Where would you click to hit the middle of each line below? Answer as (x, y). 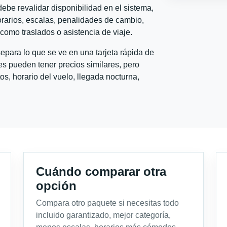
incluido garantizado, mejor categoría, (103, 215)
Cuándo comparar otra (101, 171)
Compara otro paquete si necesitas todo (107, 203)
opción (56, 185)
